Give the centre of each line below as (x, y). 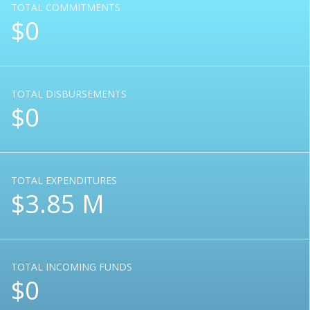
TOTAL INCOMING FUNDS (72, 267)
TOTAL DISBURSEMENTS (69, 94)
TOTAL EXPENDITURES (64, 180)
